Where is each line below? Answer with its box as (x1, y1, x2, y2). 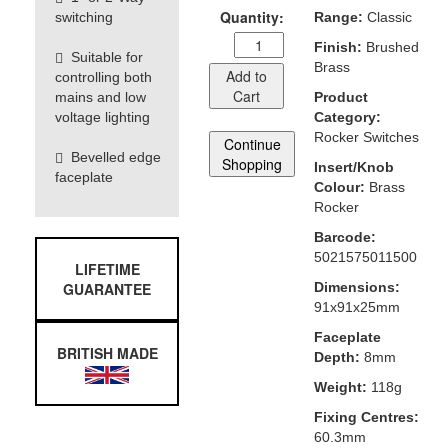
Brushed (361, 38, 419, 55)
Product (313, 88, 368, 105)
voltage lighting (55, 108, 150, 125)
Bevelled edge (63, 148, 161, 165)
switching (55, 8, 113, 25)
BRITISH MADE (56, 342, 158, 363)
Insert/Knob (313, 158, 394, 175)
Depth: (313, 348, 360, 365)
